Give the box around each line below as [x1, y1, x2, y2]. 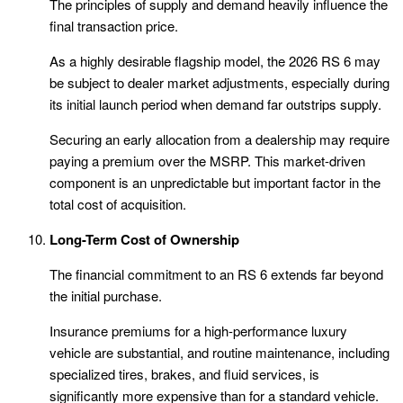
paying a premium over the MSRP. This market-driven [49, 151, 365, 171]
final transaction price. [49, 16, 178, 36]
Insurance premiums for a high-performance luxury [49, 321, 347, 341]
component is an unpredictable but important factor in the [49, 173, 381, 193]
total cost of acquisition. [49, 194, 186, 214]
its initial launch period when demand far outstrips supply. [49, 94, 381, 114]
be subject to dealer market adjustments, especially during [49, 73, 390, 93]
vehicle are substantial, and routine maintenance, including [49, 343, 390, 363]
